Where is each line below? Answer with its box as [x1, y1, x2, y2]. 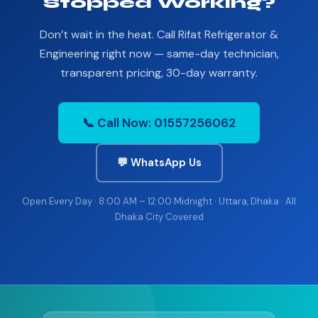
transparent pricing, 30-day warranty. [60, 65, 258, 80]
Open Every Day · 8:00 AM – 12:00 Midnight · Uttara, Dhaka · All [22, 195, 296, 207]
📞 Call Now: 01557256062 [82, 115, 236, 131]
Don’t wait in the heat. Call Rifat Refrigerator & [40, 27, 278, 42]
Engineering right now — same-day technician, [39, 46, 279, 61]
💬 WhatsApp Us [116, 155, 202, 170]
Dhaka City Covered [114, 211, 204, 223]
